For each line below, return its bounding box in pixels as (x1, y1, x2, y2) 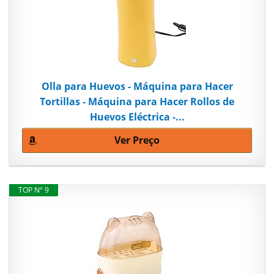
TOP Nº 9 (18, 185, 49, 196)
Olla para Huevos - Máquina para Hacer (41, 80, 233, 94)
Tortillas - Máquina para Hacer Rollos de (40, 95, 234, 109)
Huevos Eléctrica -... (89, 110, 185, 124)
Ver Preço (114, 133, 160, 147)
